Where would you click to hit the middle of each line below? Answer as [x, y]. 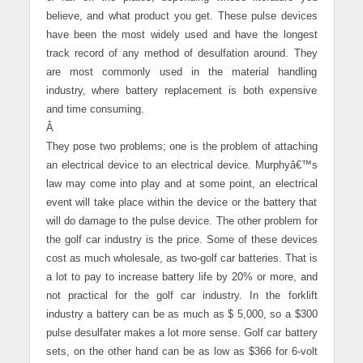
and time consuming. [95, 110]
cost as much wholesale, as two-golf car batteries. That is [181, 259]
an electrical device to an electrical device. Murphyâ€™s [181, 166]
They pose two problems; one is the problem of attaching [181, 147]
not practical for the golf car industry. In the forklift [181, 296]
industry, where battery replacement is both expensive [181, 91]
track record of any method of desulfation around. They [181, 54]
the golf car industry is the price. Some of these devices [181, 240]
